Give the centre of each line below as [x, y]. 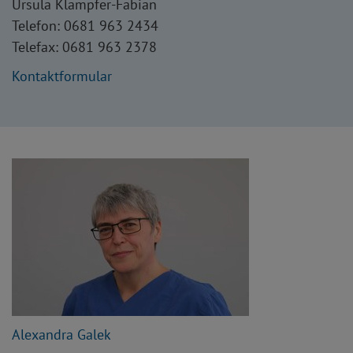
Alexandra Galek [61, 335]
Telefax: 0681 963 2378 [84, 47]
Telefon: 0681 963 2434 [85, 26]
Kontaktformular [62, 76]
